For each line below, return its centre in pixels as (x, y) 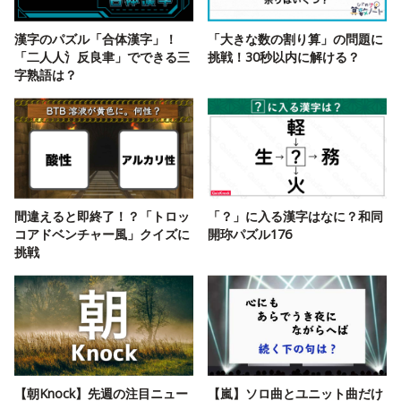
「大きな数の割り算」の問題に (295, 38)
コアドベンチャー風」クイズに (102, 234)
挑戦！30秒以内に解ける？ (284, 56)
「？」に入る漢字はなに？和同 (295, 216)
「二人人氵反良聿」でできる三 (102, 56)
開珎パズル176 (250, 234)
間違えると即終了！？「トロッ (102, 216)
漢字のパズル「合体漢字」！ (96, 38)
